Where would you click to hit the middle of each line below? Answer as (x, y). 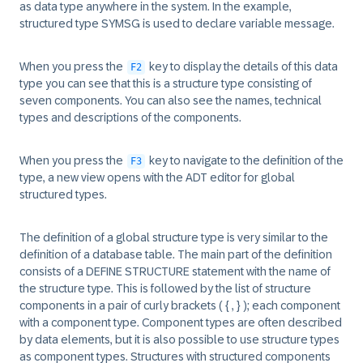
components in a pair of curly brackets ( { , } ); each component (180, 305)
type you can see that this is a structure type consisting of (166, 83)
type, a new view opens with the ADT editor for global (157, 177)
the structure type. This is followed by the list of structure (165, 288)
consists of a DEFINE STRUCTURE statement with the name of (175, 271)
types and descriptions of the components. (130, 117)
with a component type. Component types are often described (181, 322)
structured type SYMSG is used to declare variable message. (177, 23)
